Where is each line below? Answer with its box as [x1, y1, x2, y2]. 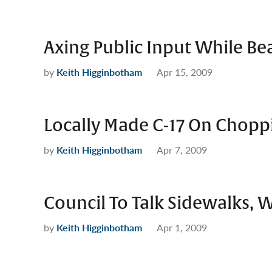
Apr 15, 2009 [157, 65, 212, 79]
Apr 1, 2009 [157, 220, 207, 234]
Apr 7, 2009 [157, 143, 207, 157]
